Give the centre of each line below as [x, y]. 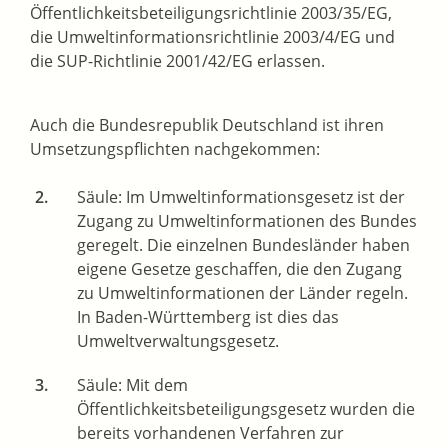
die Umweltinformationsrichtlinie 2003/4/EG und [212, 37]
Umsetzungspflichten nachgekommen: [175, 149]
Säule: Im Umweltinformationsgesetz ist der [241, 197]
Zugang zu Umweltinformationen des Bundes [247, 221]
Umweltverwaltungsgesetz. [178, 341]
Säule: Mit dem [132, 385]
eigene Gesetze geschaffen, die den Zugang [239, 269]
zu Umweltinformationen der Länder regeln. [242, 293]
